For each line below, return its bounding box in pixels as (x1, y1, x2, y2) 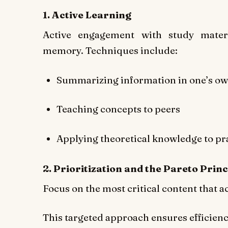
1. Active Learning (43, 9, 131, 21)
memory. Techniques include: (43, 44, 178, 56)
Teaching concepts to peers (56, 103, 180, 116)
